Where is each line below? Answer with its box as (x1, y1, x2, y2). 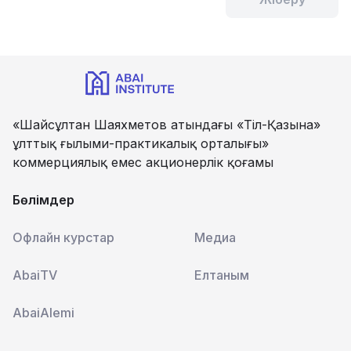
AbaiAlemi (13, 305, 74, 320)
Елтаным (194, 267, 249, 283)
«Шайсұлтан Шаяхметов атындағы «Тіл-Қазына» (13, 117, 320, 132)
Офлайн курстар (13, 230, 114, 245)
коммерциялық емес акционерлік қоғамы (13, 154, 273, 170)
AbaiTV (13, 267, 57, 283)
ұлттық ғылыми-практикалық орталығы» (13, 136, 269, 151)
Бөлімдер (13, 192, 74, 208)
